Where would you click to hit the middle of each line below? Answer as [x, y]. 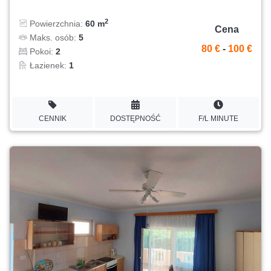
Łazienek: [48, 66]
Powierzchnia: [56, 24]
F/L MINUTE [219, 119]
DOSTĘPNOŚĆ [135, 119]
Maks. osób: [53, 38]
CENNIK [52, 119]
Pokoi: [41, 52]
